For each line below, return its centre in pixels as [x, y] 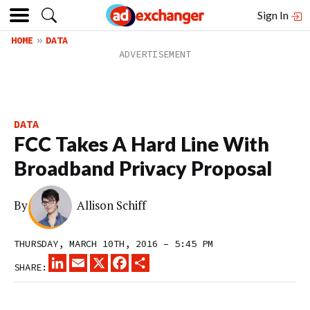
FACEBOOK [151, 259]
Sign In [274, 15]
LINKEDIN [89, 259]
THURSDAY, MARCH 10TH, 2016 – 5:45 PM [113, 244]
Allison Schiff [112, 206]
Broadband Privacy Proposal [143, 168]
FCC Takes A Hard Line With [142, 144]
